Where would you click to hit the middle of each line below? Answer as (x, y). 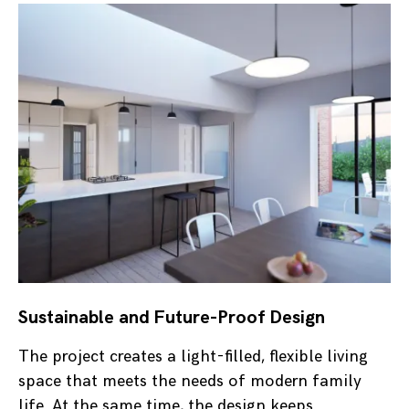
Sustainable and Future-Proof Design (172, 318)
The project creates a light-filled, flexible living (193, 357)
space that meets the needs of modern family (190, 382)
